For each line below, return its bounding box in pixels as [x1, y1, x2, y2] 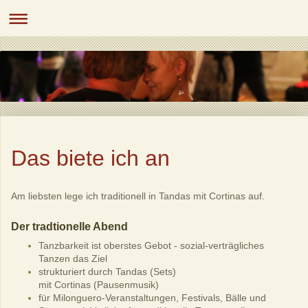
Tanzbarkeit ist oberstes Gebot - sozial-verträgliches [38, 239, 264, 251]
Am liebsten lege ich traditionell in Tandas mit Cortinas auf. [11, 190, 265, 201]
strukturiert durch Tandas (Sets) [38, 265, 176, 277]
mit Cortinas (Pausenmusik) [38, 278, 159, 290]
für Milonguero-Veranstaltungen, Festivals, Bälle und [38, 291, 266, 303]
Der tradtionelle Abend [11, 220, 128, 232]
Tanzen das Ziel [38, 252, 107, 264]
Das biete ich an [11, 145, 170, 170]
